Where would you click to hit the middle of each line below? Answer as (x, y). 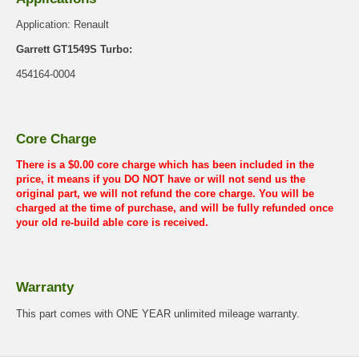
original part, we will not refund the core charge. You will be (165, 194)
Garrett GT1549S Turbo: (74, 50)
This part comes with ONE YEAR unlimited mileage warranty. (158, 313)
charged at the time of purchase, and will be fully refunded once (175, 208)
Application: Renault (63, 25)
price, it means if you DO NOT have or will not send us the (161, 179)
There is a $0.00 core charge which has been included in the (165, 165)
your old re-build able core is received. (112, 223)
